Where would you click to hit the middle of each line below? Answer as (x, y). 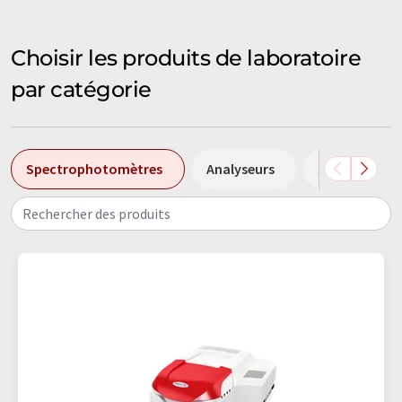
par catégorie (81, 89)
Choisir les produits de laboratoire (186, 57)
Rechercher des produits (96, 213)
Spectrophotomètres (94, 168)
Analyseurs (240, 168)
